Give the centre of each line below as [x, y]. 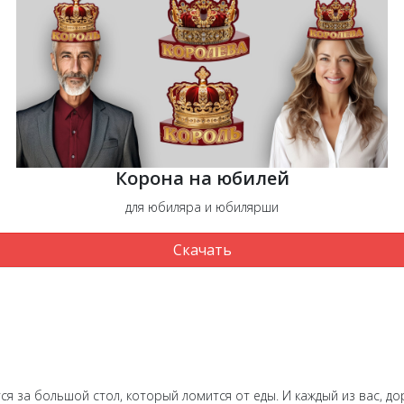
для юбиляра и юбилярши [202, 207]
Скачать [202, 249]
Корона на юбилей [202, 178]
